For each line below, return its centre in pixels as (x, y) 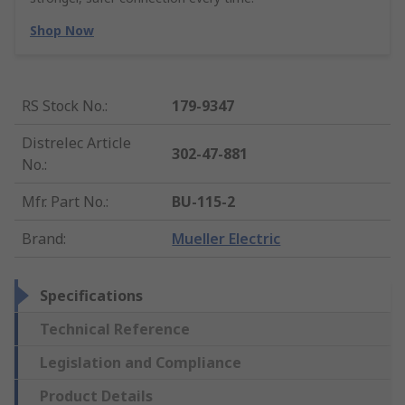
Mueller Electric (226, 239)
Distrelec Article (76, 143)
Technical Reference (115, 330)
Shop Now (62, 31)
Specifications (91, 296)
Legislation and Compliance (141, 363)
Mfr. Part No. (64, 202)
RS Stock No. (63, 106)
